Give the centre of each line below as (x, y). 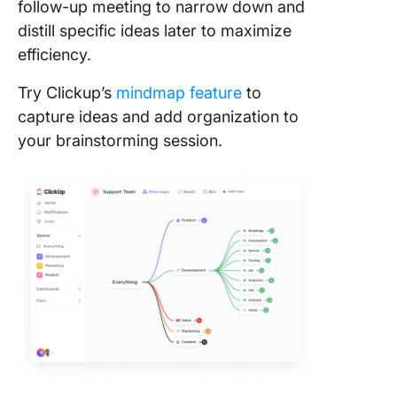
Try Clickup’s (67, 93)
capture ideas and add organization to (158, 117)
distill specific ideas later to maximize (155, 31)
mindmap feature (179, 93)
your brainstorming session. (122, 141)
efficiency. (57, 55)
